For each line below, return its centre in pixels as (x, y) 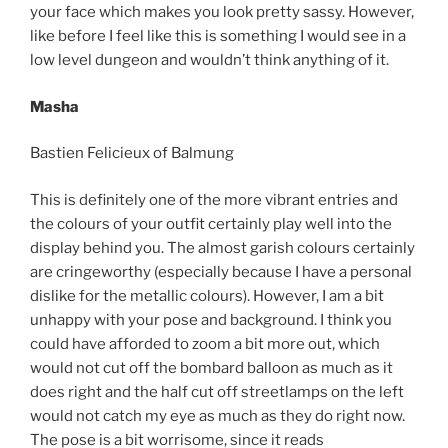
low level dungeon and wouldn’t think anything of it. (209, 60)
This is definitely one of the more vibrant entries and (214, 199)
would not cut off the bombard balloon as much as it (211, 367)
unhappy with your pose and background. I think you (211, 319)
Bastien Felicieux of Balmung (132, 153)
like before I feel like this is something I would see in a (218, 36)
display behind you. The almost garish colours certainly (222, 247)
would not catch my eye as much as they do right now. (217, 415)
